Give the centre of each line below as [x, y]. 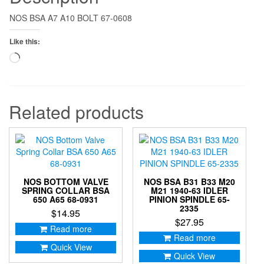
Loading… [39, 57]
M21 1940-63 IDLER [189, 190]
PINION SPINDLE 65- [189, 199]
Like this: [25, 41]
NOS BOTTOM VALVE [66, 181]
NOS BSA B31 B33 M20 [189, 181]
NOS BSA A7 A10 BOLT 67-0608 [71, 17]
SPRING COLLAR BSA [66, 190]
